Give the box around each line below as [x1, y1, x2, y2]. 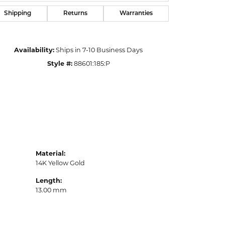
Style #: [47, 61, 72, 68]
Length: [36, 178, 62, 185]
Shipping [4, 11, 31, 17]
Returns [63, 11, 87, 17]
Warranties [120, 11, 153, 17]
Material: [36, 151, 65, 158]
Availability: [14, 47, 54, 54]
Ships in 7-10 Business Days [56, 47, 143, 54]
